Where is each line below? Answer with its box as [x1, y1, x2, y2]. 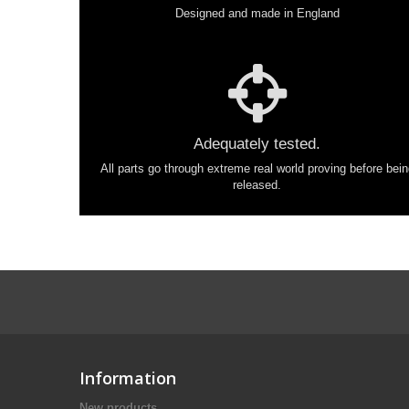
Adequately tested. [194, 135, 321, 152]
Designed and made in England [174, 6, 340, 20]
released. [233, 178, 282, 192]
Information [79, 367, 176, 389]
